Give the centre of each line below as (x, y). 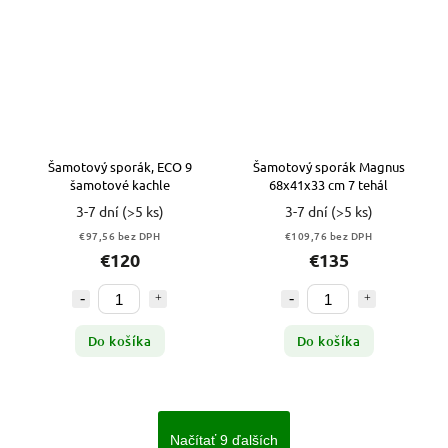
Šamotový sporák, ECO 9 (119, 167)
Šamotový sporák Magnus (328, 167)
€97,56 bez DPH (119, 236)
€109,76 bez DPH (328, 236)
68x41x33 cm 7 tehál (328, 185)
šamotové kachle (119, 185)
